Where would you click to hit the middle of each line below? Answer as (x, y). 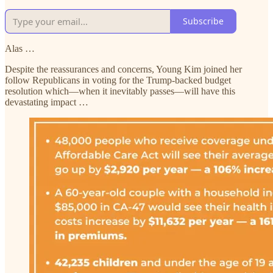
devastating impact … (47, 102)
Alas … (20, 48)
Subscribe (203, 21)
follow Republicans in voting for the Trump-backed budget (118, 80)
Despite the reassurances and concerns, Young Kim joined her (123, 69)
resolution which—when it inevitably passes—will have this (120, 91)
